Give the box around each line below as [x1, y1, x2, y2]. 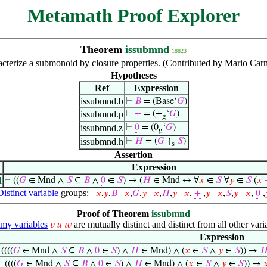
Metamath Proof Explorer [27, 5, 240, 26]
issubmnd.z [80, 123, 123, 133]
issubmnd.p [80, 109, 123, 119]
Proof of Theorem [77, 209, 151, 219]
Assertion [114, 150, 153, 160]
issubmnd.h [80, 136, 123, 147]
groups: [58, 188, 91, 198]
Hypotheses [110, 70, 157, 80]
